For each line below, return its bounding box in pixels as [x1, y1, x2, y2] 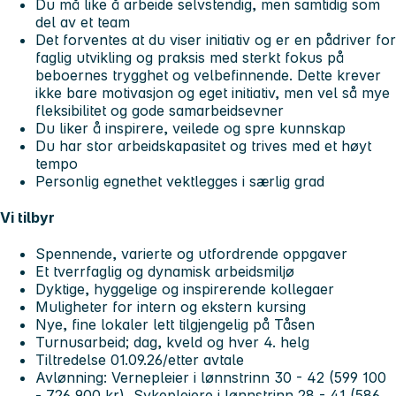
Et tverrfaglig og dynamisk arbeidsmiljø [35, 263, 294, 281]
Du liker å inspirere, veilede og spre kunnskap [35, 118, 346, 137]
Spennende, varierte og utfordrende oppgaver [35, 245, 347, 263]
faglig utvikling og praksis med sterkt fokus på [35, 48, 344, 66]
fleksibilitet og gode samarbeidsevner [35, 101, 284, 119]
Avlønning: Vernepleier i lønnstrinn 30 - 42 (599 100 [35, 369, 386, 387]
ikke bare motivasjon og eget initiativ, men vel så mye [35, 83, 390, 102]
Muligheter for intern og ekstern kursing [35, 298, 306, 316]
